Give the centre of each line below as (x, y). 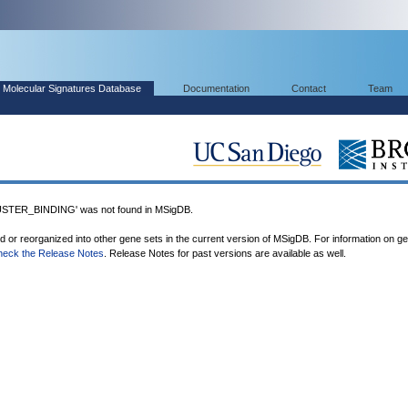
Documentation (216, 88)
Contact (309, 88)
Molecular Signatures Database (72, 88)
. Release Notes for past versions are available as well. (225, 253)
